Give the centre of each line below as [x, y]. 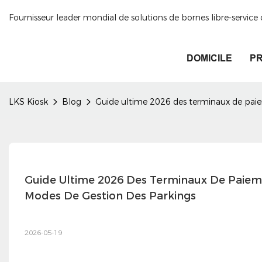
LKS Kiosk [28, 102]
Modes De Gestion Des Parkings [110, 196]
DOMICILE [209, 58]
